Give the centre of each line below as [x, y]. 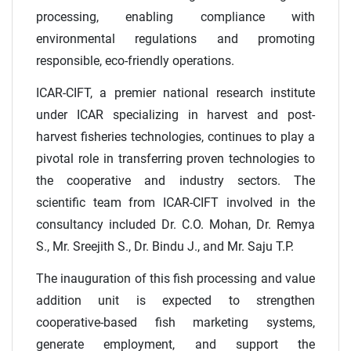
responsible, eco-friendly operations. [135, 61]
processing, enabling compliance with [175, 17]
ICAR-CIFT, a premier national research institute [175, 93]
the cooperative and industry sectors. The [175, 181]
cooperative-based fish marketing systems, [175, 323]
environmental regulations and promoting [175, 39]
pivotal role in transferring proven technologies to [175, 159]
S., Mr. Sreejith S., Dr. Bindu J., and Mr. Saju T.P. [165, 247]
